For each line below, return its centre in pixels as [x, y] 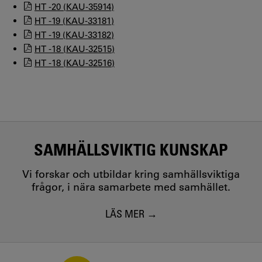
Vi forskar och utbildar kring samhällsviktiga [131, 174]
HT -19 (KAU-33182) [74, 35]
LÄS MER [125, 213]
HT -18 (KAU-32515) [75, 49]
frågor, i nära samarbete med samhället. [131, 187]
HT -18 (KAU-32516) [75, 63]
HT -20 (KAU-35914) [74, 7]
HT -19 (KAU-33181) [74, 21]
